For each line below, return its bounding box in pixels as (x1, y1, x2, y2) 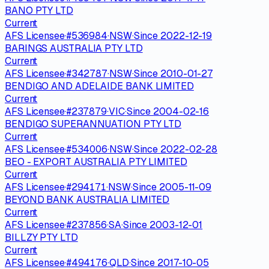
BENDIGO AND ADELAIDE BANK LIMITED (5, 79, 194, 92)
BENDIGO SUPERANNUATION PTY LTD (5, 117, 182, 130)
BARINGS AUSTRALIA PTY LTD (5, 41, 143, 55)
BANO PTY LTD (5, 4, 73, 17)
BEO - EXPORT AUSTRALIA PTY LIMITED (5, 155, 187, 168)
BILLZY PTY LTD (5, 231, 78, 244)
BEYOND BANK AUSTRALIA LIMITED (5, 193, 170, 206)
